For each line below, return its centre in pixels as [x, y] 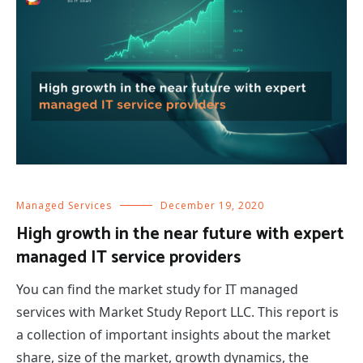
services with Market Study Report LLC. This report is [177, 312]
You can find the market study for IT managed [157, 290]
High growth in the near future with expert [180, 235]
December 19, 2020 [212, 206]
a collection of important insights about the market [173, 335]
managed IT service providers [128, 258]
